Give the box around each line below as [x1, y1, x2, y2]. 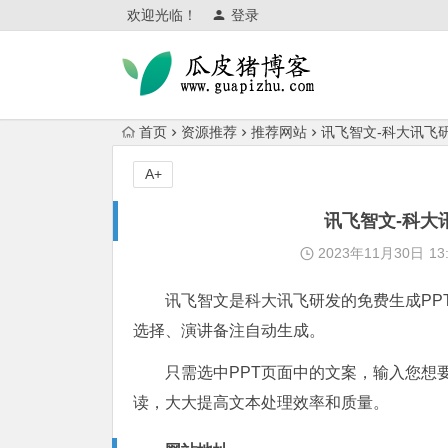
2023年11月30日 [314, 245, 425, 261]
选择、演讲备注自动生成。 [133, 322, 325, 339]
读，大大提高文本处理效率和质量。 [133, 394, 389, 411]
